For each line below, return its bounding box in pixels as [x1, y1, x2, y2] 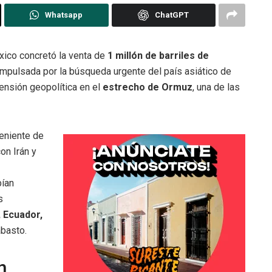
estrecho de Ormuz [103, 81, 192, 93]
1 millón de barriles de [107, 49, 209, 61]
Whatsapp [45, 10, 83, 19]
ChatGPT [155, 10, 189, 19]
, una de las [192, 81, 240, 93]
